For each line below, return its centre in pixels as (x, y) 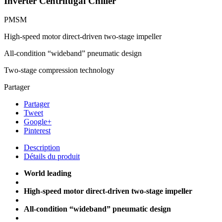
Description (42, 148)
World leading (48, 173)
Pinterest (37, 131)
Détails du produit (52, 157)
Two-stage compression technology (59, 70)
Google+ (38, 122)
